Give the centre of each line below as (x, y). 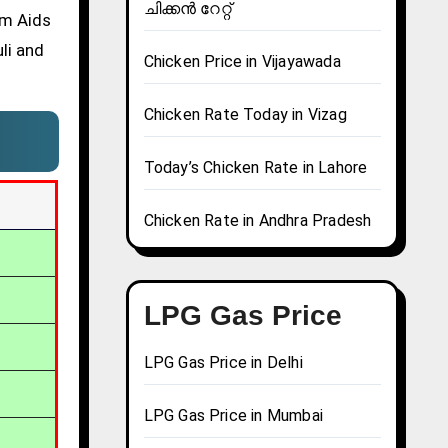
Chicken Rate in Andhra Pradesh (257, 221)
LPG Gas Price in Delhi (223, 363)
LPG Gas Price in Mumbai (233, 416)
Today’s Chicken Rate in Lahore (255, 168)
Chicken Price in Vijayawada (242, 62)
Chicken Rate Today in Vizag (245, 115)
